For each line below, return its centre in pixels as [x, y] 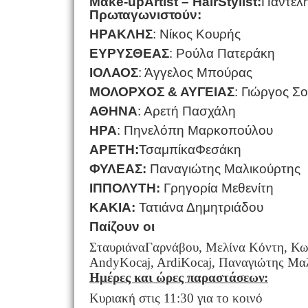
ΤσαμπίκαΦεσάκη [190, 149]
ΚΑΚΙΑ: [112, 207]
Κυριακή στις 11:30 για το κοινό [176, 298]
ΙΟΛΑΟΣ [113, 72]
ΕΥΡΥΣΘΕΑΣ [129, 53]
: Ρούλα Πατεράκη [222, 53]
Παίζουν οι [122, 226]
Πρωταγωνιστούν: [145, 14]
